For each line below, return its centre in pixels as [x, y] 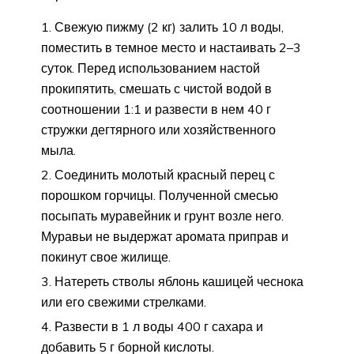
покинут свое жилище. [106, 257]
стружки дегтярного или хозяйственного [158, 130]
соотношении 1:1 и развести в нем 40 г [156, 109]
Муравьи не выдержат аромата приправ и [165, 237]
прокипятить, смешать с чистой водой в [156, 89]
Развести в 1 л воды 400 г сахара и [159, 327]
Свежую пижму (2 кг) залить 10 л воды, [169, 27]
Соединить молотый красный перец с [165, 175]
